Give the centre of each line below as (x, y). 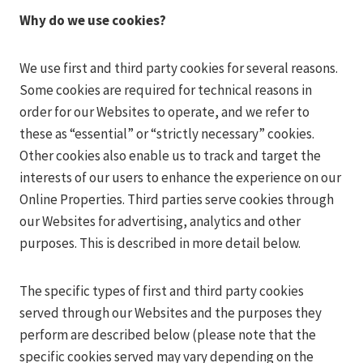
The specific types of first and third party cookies (162, 291)
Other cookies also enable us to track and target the (170, 156)
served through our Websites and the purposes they (171, 313)
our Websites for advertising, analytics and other (160, 221)
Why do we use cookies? (93, 20)
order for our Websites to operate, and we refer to (164, 112)
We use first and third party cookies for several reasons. (179, 68)
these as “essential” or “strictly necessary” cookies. (167, 134)
